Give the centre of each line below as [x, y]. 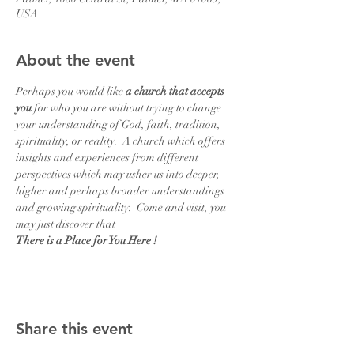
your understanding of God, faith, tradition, [119, 124]
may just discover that [66, 224]
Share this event [74, 329]
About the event [75, 60]
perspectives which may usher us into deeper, [119, 174]
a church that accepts [176, 91]
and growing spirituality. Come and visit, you [122, 207]
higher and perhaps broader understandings [122, 191]
